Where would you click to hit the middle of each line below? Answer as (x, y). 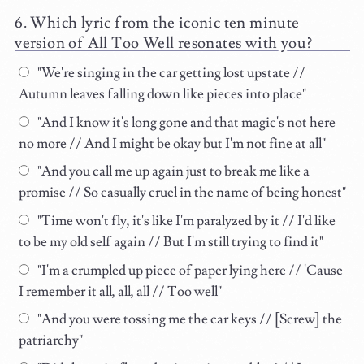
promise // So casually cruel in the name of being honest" (183, 193)
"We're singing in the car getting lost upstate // (170, 74)
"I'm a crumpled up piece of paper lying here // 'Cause (188, 270)
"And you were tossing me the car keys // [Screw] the (188, 320)
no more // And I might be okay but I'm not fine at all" (173, 143)
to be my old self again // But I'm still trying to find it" (171, 242)
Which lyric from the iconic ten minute (165, 23)
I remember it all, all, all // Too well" (121, 291)
